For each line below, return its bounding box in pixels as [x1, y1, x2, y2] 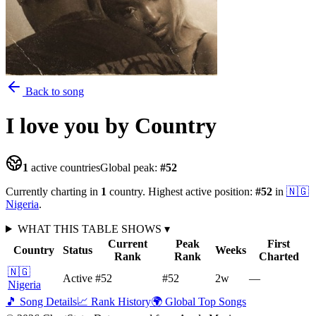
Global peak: [100, 161, 160, 174]
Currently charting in [6, 185, 101, 197]
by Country [105, 113, 217, 139]
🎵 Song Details [6, 295, 77, 308]
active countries [28, 161, 100, 174]
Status [63, 243, 92, 256]
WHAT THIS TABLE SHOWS [17, 222, 164, 235]
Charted [258, 250, 299, 262]
